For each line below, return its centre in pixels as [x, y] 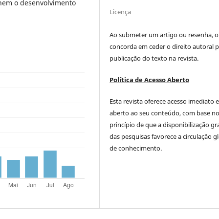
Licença [120, 11]
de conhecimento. [136, 148]
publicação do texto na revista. [154, 58]
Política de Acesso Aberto [150, 79]
